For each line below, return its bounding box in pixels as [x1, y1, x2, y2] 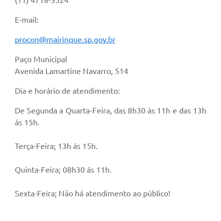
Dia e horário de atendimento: [15, 86, 120, 95]
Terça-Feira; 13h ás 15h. [15, 141, 98, 150]
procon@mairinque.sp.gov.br [15, 35, 115, 44]
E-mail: [15, 15, 38, 24]
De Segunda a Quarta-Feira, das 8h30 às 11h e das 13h [15, 106, 206, 115]
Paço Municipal [15, 54, 69, 64]
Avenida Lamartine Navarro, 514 [15, 66, 128, 75]
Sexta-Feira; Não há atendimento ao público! [15, 188, 172, 198]
